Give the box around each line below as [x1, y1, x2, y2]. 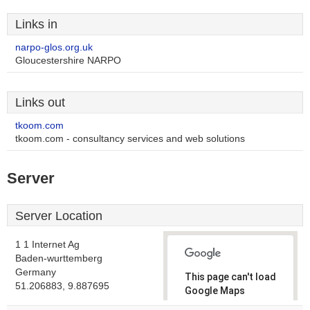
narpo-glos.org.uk [15, 42, 93, 53]
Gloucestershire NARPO [15, 55, 121, 66]
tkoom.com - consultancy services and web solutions [15, 134, 245, 144]
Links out [15, 95, 65, 109]
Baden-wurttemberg [15, 253, 102, 264]
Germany [15, 267, 56, 277]
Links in [15, 17, 57, 31]
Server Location [15, 209, 102, 223]
